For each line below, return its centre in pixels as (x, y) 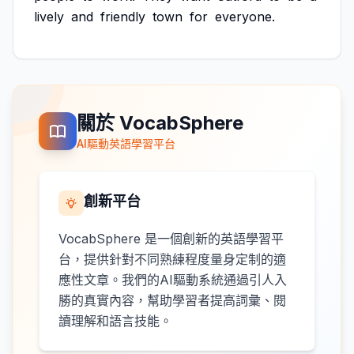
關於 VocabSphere (160, 123)
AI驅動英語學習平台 (126, 143)
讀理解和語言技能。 (115, 321)
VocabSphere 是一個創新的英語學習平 (171, 239)
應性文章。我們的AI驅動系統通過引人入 (173, 280)
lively (49, 17)
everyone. (245, 17)
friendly (123, 17)
